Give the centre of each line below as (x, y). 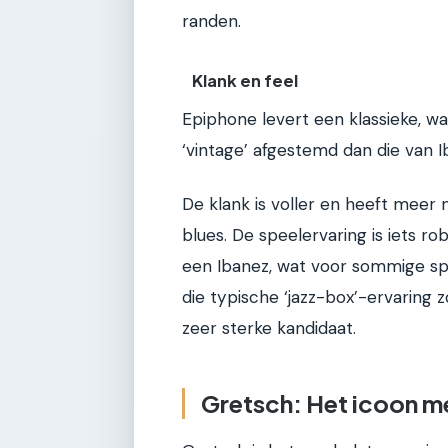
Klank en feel (245, 81)
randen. (211, 20)
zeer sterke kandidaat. (269, 327)
